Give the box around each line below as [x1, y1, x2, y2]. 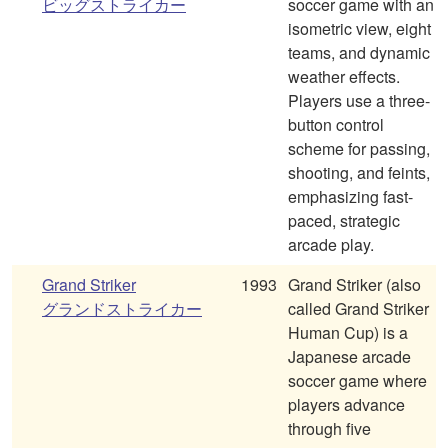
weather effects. [288, 65, 400, 89]
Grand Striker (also [288, 273, 421, 297]
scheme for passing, [288, 137, 430, 161]
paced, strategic [288, 209, 400, 233]
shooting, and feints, [288, 161, 430, 185]
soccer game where [288, 369, 427, 393]
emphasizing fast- [288, 185, 413, 209]
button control [288, 113, 384, 137]
